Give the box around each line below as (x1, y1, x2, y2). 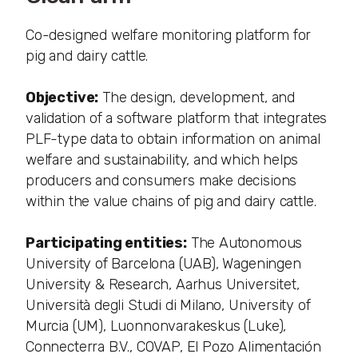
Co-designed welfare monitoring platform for (26, 26, 312, 44)
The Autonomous (186, 233, 303, 252)
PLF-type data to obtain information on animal (26, 129, 320, 148)
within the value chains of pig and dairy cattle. (26, 192, 316, 210)
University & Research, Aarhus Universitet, (26, 275, 300, 293)
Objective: (26, 88, 99, 106)
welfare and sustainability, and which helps (26, 150, 299, 169)
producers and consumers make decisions (26, 171, 297, 189)
